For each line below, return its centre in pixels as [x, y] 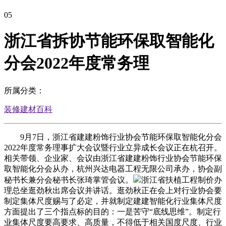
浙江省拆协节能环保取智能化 [109, 41]
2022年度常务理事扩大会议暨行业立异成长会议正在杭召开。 [113, 147]
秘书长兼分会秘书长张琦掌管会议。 [69, 180]
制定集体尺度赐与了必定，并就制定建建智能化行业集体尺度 [113, 201]
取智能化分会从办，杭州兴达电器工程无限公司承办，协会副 [113, 168]
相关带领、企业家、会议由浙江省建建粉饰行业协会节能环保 [113, 158]
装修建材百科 [28, 109]
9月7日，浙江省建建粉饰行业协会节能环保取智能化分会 [113, 137]
